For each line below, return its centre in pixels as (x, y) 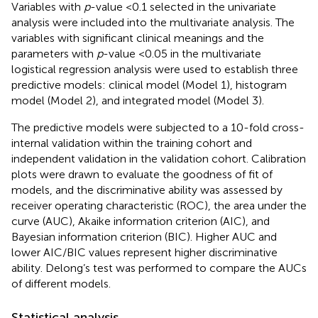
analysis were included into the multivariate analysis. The (153, 22)
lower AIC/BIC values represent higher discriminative (144, 252)
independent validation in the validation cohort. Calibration (159, 158)
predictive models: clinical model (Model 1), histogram (149, 84)
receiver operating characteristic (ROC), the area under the (159, 205)
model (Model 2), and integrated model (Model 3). (138, 100)
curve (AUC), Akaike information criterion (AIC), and (141, 221)
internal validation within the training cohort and (132, 143)
